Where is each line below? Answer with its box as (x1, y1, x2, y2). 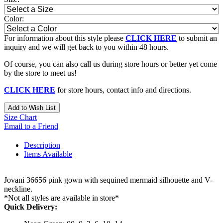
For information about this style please (4, 33, 125, 42)
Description (24, 140, 60, 149)
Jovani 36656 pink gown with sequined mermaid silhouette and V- (4, 175, 213, 184)
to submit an (177, 33, 217, 42)
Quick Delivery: (4, 202, 57, 211)
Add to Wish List (8, 104, 56, 111)
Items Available (24, 149, 72, 158)
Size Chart (4, 112, 37, 121)
